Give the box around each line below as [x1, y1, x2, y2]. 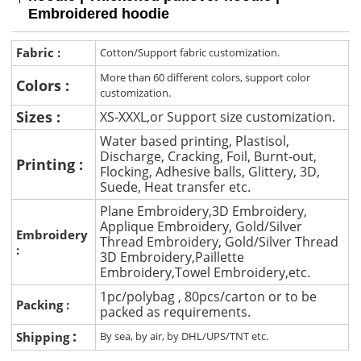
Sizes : [16, 107, 65, 127]
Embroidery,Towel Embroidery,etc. [100, 263, 311, 282]
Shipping [16, 329, 73, 346]
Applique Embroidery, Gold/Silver [100, 218, 303, 236]
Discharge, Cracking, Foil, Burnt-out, [100, 147, 317, 166]
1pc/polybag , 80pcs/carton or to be [100, 288, 317, 306]
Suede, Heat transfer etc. [100, 178, 251, 197]
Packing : [16, 296, 73, 313]
